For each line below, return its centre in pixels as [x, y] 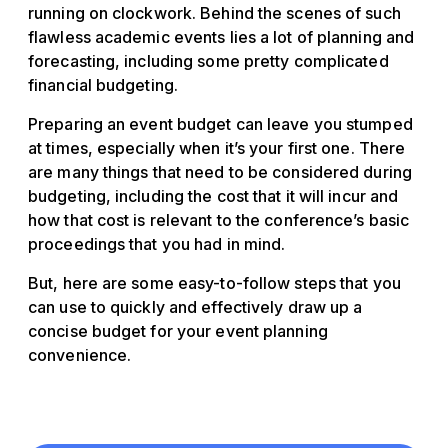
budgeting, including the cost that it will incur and [213, 196]
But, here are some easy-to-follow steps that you [214, 283]
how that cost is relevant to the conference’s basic [219, 220]
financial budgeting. [103, 85]
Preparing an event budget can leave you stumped [220, 124]
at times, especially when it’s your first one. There [217, 148]
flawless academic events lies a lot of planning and [221, 37]
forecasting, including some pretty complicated [208, 61]
